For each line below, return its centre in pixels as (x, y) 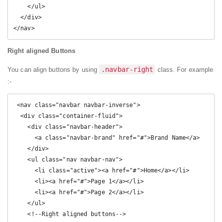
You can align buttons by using (54, 70)
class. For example (184, 70)
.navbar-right (127, 70)
